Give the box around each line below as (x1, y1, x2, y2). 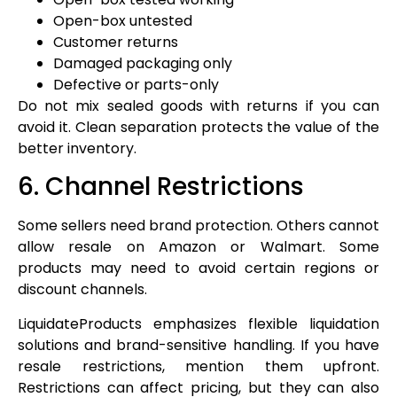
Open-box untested (53, 10, 192, 31)
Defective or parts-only (53, 74, 219, 95)
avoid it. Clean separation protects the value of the (18, 116, 379, 137)
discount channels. (18, 279, 147, 300)
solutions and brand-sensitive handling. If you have (18, 334, 379, 355)
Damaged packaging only (53, 52, 232, 74)
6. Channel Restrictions (18, 169, 304, 205)
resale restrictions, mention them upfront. (18, 355, 379, 377)
